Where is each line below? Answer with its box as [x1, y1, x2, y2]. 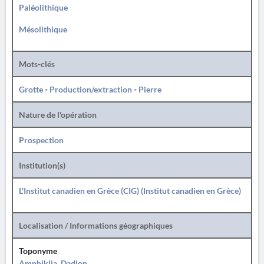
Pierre [138, 84, 161, 94]
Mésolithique [19, 24, 67, 34]
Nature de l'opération [19, 110, 97, 120]
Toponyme [19, 246, 57, 256]
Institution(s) [19, 160, 65, 170]
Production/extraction [49, 84, 132, 94]
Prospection [19, 135, 64, 145]
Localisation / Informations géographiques [19, 220, 173, 230]
